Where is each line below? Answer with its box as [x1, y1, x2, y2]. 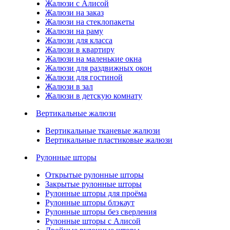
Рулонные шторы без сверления [45, 207, 157, 217]
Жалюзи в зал [45, 82, 93, 91]
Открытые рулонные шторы [45, 170, 144, 180]
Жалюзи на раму [45, 27, 103, 36]
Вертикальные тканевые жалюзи [45, 126, 160, 136]
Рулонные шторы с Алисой [45, 217, 141, 226]
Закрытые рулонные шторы [45, 180, 142, 189]
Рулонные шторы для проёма [45, 189, 147, 198]
